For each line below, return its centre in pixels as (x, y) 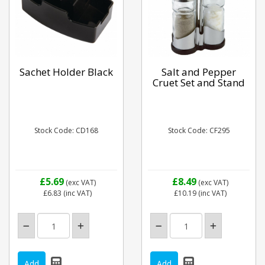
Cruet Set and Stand (199, 82)
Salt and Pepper (199, 72)
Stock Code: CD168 (66, 130)
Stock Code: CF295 (199, 130)
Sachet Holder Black (66, 72)
